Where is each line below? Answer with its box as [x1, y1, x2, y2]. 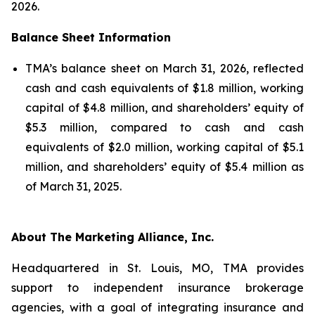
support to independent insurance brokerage [11, 281, 304, 295]
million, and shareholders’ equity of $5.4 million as [25, 160, 304, 174]
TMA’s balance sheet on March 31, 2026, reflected [25, 61, 304, 75]
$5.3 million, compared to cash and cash [25, 120, 304, 134]
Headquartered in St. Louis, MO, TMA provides [11, 261, 304, 275]
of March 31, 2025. [25, 179, 122, 193]
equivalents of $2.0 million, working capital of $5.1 [25, 140, 304, 154]
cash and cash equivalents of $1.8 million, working [25, 81, 304, 95]
